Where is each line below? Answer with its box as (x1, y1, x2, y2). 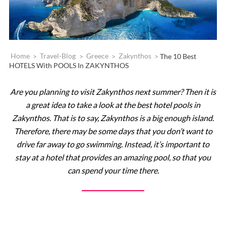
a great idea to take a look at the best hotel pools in (26, 99, 200, 109)
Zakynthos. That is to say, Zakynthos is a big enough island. (12, 112, 214, 123)
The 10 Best (160, 51, 197, 61)
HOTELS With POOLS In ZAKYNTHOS (9, 61, 129, 70)
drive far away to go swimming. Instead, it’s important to (17, 139, 209, 149)
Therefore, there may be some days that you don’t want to (14, 126, 212, 136)
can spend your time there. (67, 165, 159, 175)
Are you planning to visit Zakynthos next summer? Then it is (10, 86, 216, 96)
